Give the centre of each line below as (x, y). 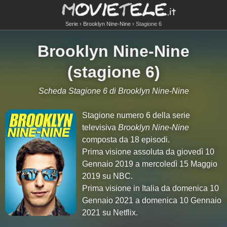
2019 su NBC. (108, 176)
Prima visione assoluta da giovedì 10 (148, 152)
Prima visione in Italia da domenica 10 (151, 188)
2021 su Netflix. (110, 213)
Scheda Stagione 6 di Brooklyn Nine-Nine (113, 91)
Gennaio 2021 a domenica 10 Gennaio (152, 200)
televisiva (100, 127)
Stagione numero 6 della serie (136, 115)
